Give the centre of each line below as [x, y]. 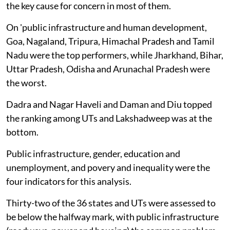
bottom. [22, 132]
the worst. [26, 82]
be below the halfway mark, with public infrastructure [112, 216]
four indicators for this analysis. [69, 181]
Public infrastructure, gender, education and [93, 153]
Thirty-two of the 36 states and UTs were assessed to [111, 203]
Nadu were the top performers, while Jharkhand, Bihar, [115, 55]
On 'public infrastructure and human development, [107, 27]
